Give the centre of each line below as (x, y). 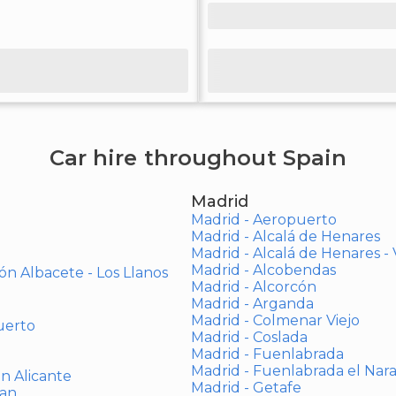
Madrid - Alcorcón (253, 287)
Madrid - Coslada (249, 337)
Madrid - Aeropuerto (263, 220)
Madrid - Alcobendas (263, 270)
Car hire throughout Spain (198, 158)
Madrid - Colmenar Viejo (275, 320)
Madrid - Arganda (252, 304)
